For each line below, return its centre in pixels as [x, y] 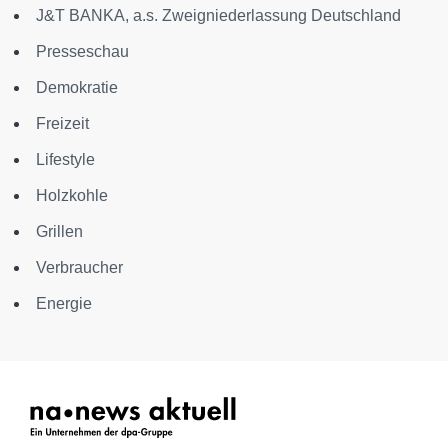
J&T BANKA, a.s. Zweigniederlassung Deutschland [218, 15]
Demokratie [77, 87]
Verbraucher [79, 267]
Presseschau [82, 51]
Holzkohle [72, 195]
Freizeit [62, 123]
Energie [64, 303]
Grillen [59, 231]
